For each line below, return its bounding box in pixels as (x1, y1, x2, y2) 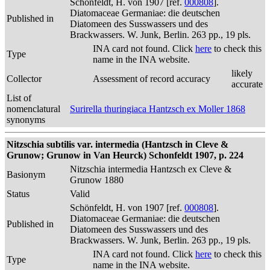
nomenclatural (7, 104, 60, 114)
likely (231, 68, 253, 78)
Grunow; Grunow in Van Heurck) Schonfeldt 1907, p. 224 (7, 150, 243, 160)
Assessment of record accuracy (93, 74, 210, 84)
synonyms (7, 115, 45, 125)
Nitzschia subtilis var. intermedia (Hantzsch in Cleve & (7, 139, 228, 149)
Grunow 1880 (70, 175, 124, 185)
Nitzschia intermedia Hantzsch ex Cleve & (70, 164, 231, 174)
